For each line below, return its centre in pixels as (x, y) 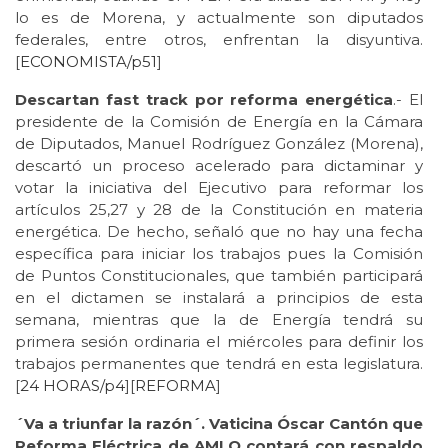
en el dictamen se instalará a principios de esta (219, 297)
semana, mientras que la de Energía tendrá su (219, 319)
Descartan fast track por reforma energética (204, 99)
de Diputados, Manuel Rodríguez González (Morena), (219, 143)
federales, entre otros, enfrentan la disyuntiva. (219, 39)
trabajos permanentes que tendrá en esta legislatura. (219, 363)
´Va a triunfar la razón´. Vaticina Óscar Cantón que (219, 423)
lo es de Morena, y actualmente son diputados (219, 17)
